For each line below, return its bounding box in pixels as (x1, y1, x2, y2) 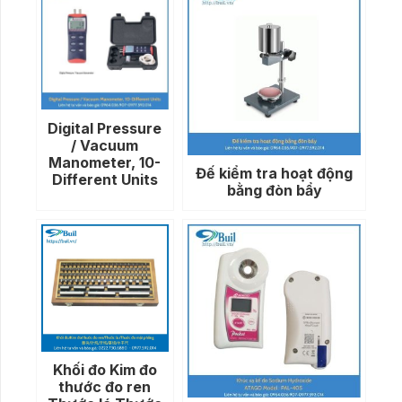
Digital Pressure (48, 118, 162, 137)
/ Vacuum (71, 135, 139, 154)
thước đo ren (58, 378, 152, 397)
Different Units (51, 170, 158, 188)
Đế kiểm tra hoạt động (196, 164, 354, 183)
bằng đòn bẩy (226, 181, 322, 200)
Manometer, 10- (48, 153, 162, 171)
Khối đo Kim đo (52, 361, 157, 380)
